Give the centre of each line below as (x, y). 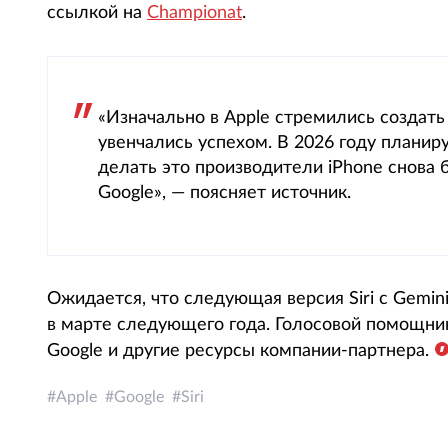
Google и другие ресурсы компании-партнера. (238, 351)
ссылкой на (97, 13)
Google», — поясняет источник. (224, 193)
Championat (194, 13)
